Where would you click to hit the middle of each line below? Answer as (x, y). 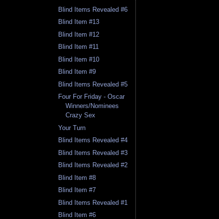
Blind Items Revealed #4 (93, 140)
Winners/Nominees (92, 106)
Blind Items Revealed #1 (93, 202)
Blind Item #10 (79, 59)
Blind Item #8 (77, 177)
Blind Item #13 (79, 22)
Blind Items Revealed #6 (93, 9)
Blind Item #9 (77, 72)
